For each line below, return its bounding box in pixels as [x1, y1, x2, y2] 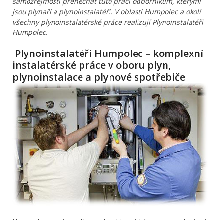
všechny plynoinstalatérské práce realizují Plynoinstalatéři [12, 17, 203, 27]
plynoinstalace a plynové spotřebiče [12, 70, 185, 84]
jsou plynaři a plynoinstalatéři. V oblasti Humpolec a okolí [12, 7, 201, 17]
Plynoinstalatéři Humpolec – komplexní [12, 47, 203, 60]
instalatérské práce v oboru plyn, [12, 58, 171, 72]
